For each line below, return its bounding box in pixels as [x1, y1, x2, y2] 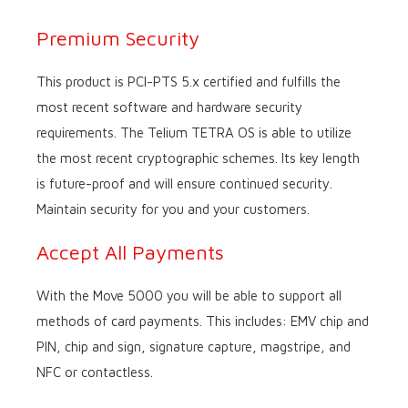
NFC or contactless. [36, 364, 153, 380]
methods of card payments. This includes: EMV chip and [36, 313, 369, 329]
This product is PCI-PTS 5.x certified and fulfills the [36, 74, 341, 89]
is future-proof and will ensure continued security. [36, 176, 336, 191]
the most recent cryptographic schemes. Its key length [36, 150, 360, 166]
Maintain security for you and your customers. [36, 201, 310, 217]
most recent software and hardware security [36, 99, 302, 115]
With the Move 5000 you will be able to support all [36, 288, 342, 303]
